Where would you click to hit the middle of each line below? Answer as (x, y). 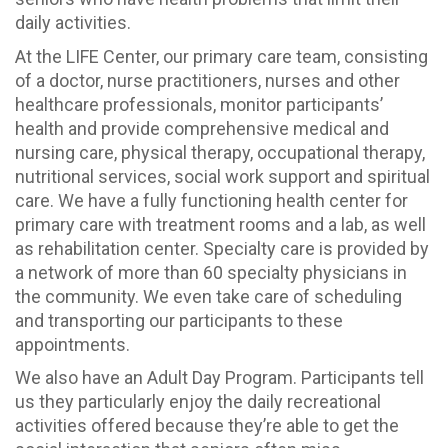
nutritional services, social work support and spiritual (222, 176)
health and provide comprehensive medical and (202, 128)
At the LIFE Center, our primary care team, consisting (221, 56)
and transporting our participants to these (179, 320)
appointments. (72, 344)
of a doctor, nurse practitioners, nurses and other (207, 80)
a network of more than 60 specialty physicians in (211, 272)
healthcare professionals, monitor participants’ (199, 104)
